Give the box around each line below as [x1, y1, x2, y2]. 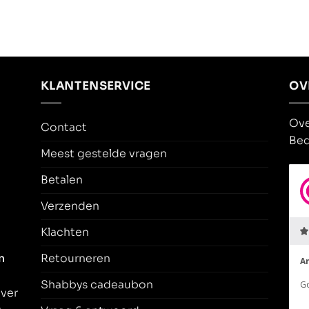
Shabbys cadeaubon [41, 278, 153, 292]
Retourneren [41, 252, 110, 266]
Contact [41, 121, 87, 134]
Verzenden [41, 199, 99, 213]
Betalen [41, 173, 83, 187]
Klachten [41, 226, 89, 239]
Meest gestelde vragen [41, 147, 167, 161]
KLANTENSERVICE [41, 79, 151, 93]
